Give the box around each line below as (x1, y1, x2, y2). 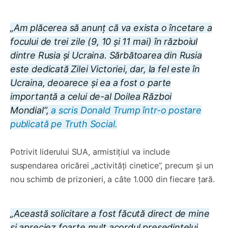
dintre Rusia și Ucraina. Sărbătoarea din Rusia (10, 49, 202, 61)
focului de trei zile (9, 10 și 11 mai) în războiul (10, 36, 198, 47)
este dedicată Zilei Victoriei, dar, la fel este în (10, 63, 201, 74)
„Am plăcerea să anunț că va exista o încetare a (10, 22, 212, 33)
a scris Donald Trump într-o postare (51, 104, 202, 116)
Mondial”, (10, 104, 51, 116)
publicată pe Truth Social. (10, 118, 118, 129)
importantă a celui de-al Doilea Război (10, 91, 172, 102)
